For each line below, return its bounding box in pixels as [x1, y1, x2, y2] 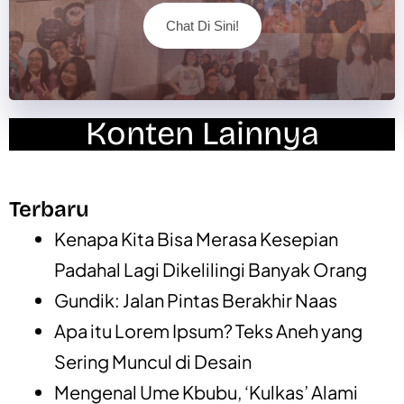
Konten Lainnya [85, 115, 319, 154]
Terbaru [9, 197, 89, 223]
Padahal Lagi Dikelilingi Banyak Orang [54, 258, 367, 281]
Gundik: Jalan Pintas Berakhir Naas [54, 289, 337, 312]
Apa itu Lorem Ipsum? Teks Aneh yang [54, 319, 363, 343]
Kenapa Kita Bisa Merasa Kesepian [54, 227, 338, 251]
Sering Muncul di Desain [54, 350, 252, 373]
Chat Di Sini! [165, 18, 239, 34]
